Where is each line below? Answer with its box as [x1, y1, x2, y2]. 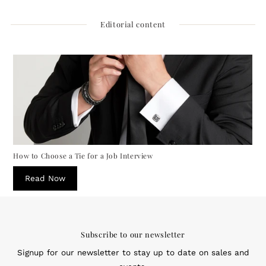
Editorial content [100, 19, 166, 30]
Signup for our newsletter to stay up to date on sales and [17, 247, 249, 257]
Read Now [25, 173, 66, 183]
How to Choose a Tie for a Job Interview [13, 150, 153, 160]
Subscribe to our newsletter [81, 229, 185, 239]
